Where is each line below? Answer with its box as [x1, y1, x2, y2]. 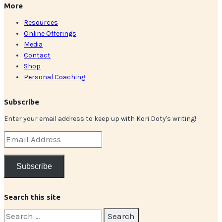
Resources [24, 18, 58, 27]
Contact [24, 51, 51, 60]
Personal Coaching [24, 73, 85, 82]
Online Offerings [24, 29, 76, 38]
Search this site [4, 193, 60, 202]
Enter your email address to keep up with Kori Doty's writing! [4, 114, 196, 123]
